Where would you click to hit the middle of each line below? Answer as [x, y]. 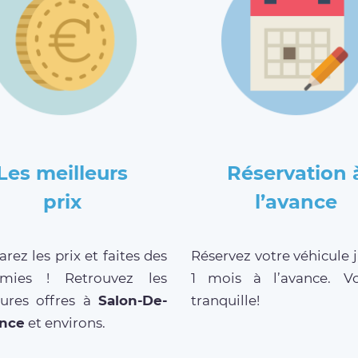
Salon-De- [133, 301]
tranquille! [225, 301]
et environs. [65, 323]
